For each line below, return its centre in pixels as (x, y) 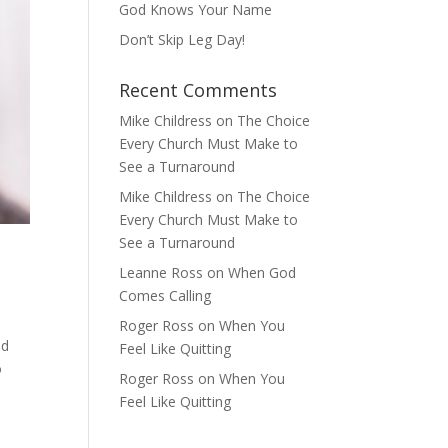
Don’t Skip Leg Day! (182, 39)
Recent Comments (198, 90)
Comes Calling (165, 295)
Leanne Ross (161, 272)
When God (262, 272)
